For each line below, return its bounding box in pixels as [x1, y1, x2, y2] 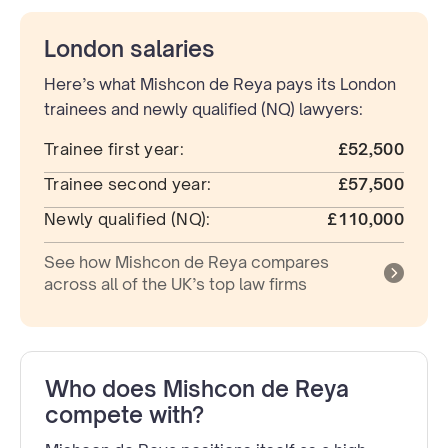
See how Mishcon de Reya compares [44, 252, 329, 273]
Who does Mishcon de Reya [45, 375, 349, 403]
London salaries [44, 35, 215, 63]
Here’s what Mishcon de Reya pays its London [44, 74, 396, 95]
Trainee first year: [44, 139, 185, 160]
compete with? [45, 401, 204, 429]
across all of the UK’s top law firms [44, 274, 307, 295]
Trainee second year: [44, 174, 212, 195]
